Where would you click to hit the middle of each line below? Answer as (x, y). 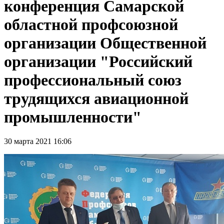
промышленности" (73, 117)
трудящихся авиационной (96, 98)
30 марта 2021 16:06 (38, 141)
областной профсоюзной (91, 24)
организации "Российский (98, 61)
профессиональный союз (93, 80)
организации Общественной (105, 43)
